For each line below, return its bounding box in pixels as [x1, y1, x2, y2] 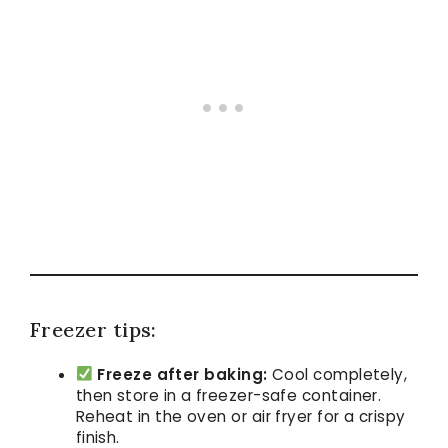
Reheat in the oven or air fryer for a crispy [75, 405, 406, 427]
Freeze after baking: [97, 363, 268, 385]
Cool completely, [267, 363, 408, 385]
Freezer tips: [30, 316, 157, 342]
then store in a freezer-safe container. [75, 384, 382, 406]
